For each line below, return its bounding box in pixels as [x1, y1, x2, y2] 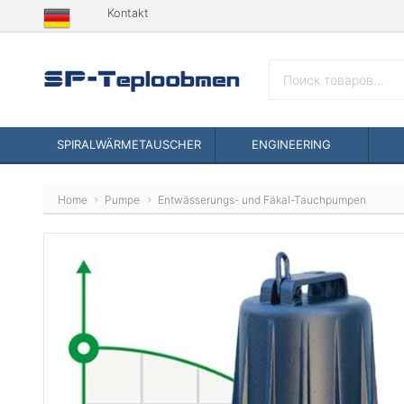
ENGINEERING [252, 137, 332, 151]
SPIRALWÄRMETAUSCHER [57, 137, 201, 151]
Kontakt [107, 6, 149, 20]
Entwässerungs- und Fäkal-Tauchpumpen [157, 193, 366, 207]
